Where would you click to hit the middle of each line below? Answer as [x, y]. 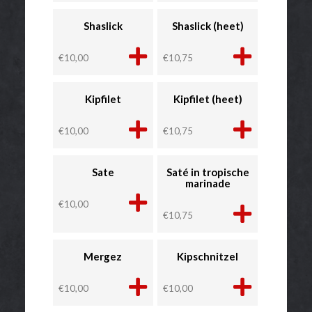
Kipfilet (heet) [208, 99]
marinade [208, 184]
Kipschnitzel [208, 257]
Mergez [103, 257]
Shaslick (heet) [208, 26]
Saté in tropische [208, 172]
